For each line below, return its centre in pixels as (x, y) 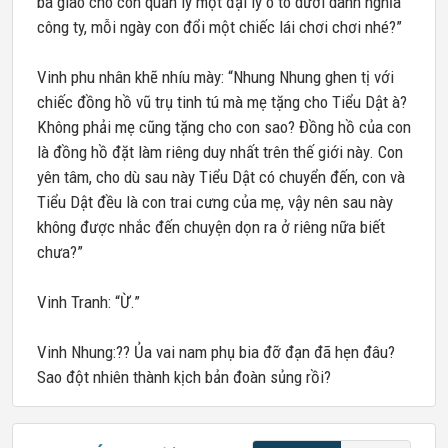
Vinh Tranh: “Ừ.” (88, 302)
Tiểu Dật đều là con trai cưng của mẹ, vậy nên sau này (215, 202)
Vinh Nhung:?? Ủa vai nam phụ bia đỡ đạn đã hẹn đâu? (216, 352)
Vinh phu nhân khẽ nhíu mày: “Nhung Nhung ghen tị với (215, 77)
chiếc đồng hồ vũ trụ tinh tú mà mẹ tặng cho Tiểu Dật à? (222, 102)
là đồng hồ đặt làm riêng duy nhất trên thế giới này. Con (220, 152)
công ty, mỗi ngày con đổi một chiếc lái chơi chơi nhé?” (219, 27)
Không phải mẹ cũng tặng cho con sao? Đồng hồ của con (224, 127)
